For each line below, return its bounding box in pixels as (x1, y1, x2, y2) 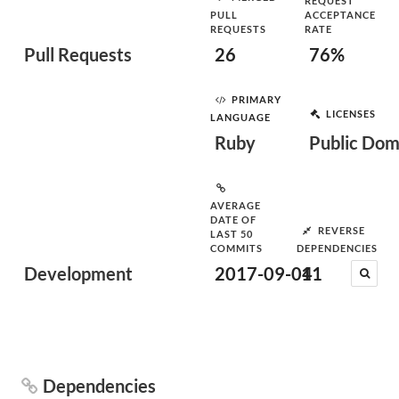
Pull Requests (24, 44, 132, 65)
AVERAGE (210, 199, 261, 211)
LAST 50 (210, 228, 253, 240)
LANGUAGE (210, 111, 271, 123)
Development (24, 263, 133, 284)
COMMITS (210, 242, 263, 254)
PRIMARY (232, 93, 281, 105)
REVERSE (318, 224, 365, 236)
